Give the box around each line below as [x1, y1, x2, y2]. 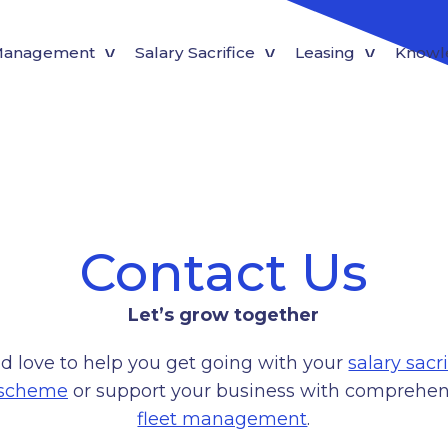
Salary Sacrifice [135, 43, 255, 62]
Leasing [295, 43, 355, 62]
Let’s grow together [128, 304, 320, 326]
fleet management [137, 408, 308, 430]
